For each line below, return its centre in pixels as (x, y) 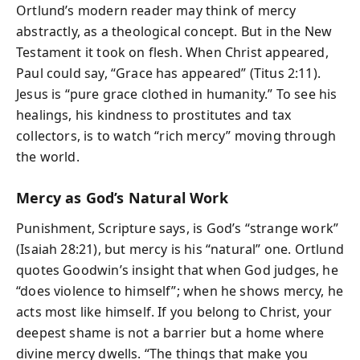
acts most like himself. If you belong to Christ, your (174, 312)
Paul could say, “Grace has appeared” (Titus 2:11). (168, 73)
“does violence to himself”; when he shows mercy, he (180, 291)
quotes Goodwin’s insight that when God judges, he (177, 270)
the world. (48, 156)
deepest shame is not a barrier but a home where (170, 333)
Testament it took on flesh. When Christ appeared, (172, 52)
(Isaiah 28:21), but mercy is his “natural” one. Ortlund (180, 249)
